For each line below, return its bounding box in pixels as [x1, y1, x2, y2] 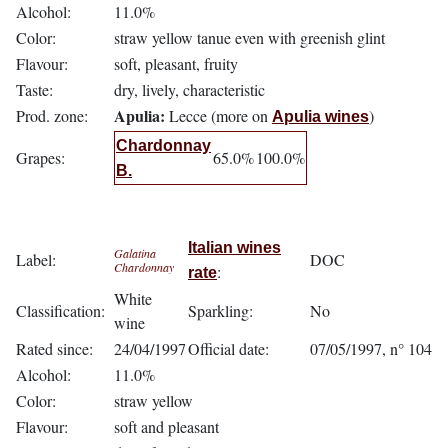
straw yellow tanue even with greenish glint [114, 27, 385, 48]
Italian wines [188, 239, 281, 256]
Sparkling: [188, 300, 253, 321]
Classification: [16, 300, 105, 321]
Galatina [114, 245, 156, 261]
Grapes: [16, 147, 65, 168]
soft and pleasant [114, 416, 219, 437]
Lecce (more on [165, 105, 272, 126]
